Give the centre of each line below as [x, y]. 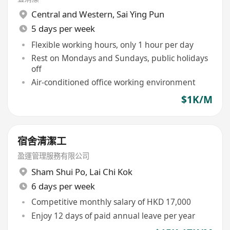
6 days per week [63, 186]
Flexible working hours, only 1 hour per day [112, 44]
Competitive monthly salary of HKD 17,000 [111, 202]
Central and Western [72, 14]
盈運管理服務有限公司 [54, 156]
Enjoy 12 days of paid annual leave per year [113, 215]
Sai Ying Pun [140, 14]
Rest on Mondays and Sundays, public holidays [119, 58]
